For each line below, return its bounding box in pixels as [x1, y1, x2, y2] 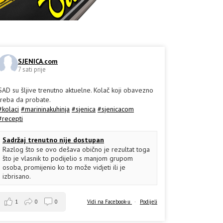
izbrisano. [2, 172, 31, 181]
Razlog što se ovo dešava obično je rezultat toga [2, 145, 150, 154]
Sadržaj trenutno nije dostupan [2, 135, 104, 145]
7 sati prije [18, 65, 46, 74]
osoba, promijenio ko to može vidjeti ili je [2, 163, 125, 172]
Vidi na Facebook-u [87, 198, 132, 206]
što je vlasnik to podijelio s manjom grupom [2, 154, 133, 163]
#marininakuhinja [21, 105, 70, 114]
